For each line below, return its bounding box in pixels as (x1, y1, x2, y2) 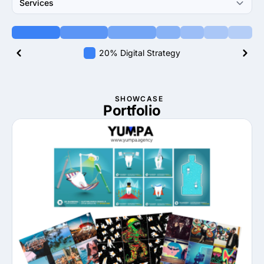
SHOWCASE (114, 94, 164, 103)
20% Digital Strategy (99, 48, 180, 58)
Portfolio (103, 102, 161, 119)
